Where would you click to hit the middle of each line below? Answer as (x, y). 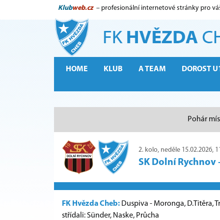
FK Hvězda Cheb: (91, 204)
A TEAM (152, 69)
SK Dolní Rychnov (177, 163)
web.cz (83, 8)
